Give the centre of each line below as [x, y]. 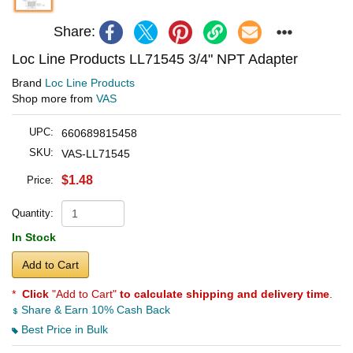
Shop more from [54, 98]
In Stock [34, 237]
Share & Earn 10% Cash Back [94, 309]
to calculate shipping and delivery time [225, 294]
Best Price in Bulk [63, 329]
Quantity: [33, 213]
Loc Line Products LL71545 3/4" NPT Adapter [155, 59]
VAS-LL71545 [96, 153]
